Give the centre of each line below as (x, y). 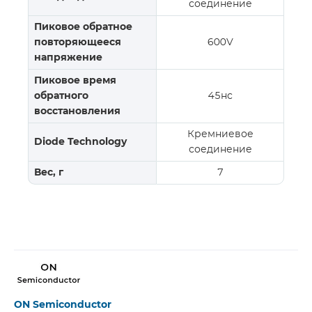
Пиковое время (75, 81)
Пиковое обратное (83, 27)
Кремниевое (220, 134)
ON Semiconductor (63, 305)
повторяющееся (78, 42)
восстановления (77, 111)
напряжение (68, 58)
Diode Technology (80, 142)
